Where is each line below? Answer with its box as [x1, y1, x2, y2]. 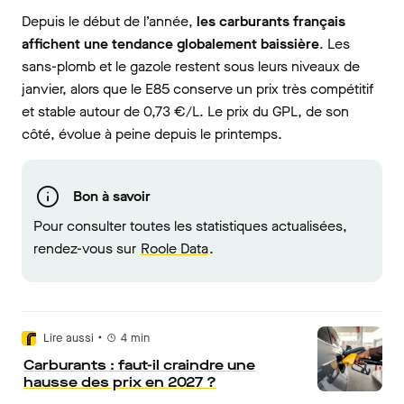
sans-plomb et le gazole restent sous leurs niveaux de [22, 56, 360, 76]
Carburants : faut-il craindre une [23, 354, 255, 374]
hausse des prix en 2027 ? [23, 372, 216, 391]
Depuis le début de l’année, [22, 11, 197, 31]
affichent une [22, 33, 108, 53]
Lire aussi [43, 329, 94, 345]
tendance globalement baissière [112, 33, 319, 53]
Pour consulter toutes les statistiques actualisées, [33, 216, 347, 235]
